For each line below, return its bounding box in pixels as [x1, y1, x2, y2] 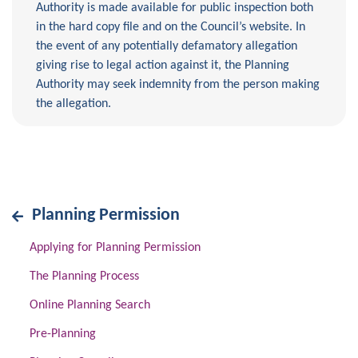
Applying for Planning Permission [30, 241, 201, 254]
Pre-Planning [30, 328, 97, 340]
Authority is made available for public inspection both [36, 2, 313, 14]
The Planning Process [30, 270, 140, 283]
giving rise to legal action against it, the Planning [36, 59, 289, 72]
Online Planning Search [30, 299, 151, 312]
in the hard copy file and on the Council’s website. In [36, 21, 305, 34]
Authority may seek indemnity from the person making [36, 78, 320, 91]
